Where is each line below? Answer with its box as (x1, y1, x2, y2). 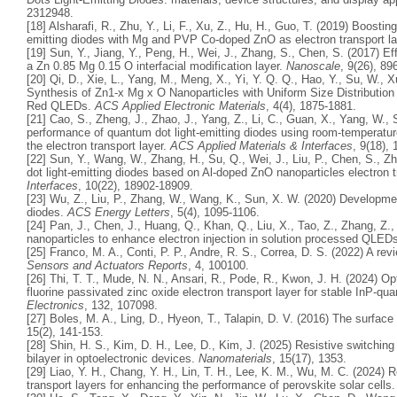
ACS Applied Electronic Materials (95, 98, 266, 113)
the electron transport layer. (27, 138, 170, 152)
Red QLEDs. (27, 98, 95, 113)
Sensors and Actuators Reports (27, 258, 188, 272)
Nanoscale (286, 58, 340, 73)
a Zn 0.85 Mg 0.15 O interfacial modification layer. (27, 58, 286, 73)
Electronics (27, 298, 84, 312)
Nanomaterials (198, 351, 272, 365)
